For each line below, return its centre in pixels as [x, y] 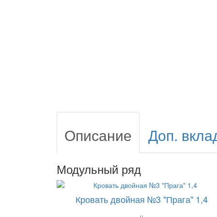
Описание [98, 135]
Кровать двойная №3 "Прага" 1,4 [141, 199]
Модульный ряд [99, 169]
